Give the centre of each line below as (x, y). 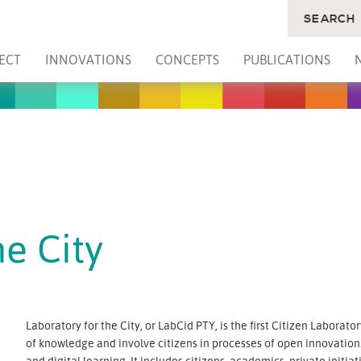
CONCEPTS (187, 60)
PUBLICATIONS (286, 60)
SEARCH (330, 19)
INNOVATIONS (89, 60)
